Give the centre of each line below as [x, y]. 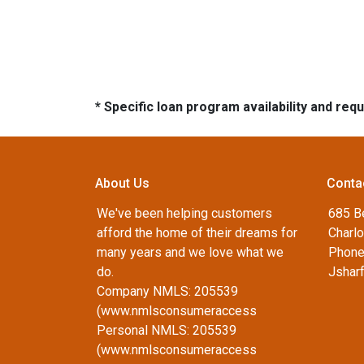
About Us [122, 183]
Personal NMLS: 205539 [167, 330]
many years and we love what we [190, 252]
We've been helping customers [184, 213]
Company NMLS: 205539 [167, 291]
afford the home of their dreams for [197, 233]
